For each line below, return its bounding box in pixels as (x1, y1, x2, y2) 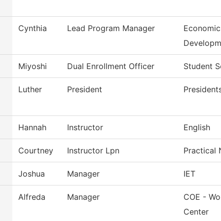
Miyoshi (18, 61, 47, 72)
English (184, 122, 210, 133)
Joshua (18, 169, 45, 179)
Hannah (18, 122, 46, 133)
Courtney (18, 146, 53, 156)
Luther (18, 84, 42, 95)
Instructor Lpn (67, 146, 119, 156)
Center (184, 207, 209, 217)
